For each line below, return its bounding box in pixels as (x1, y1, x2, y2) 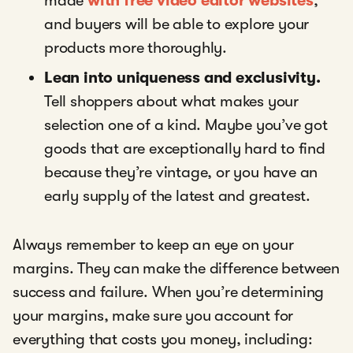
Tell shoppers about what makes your (44, 92, 299, 111)
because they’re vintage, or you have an (44, 163, 318, 182)
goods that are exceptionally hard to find (44, 139, 325, 158)
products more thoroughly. (44, 39, 228, 58)
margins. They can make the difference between (13, 259, 340, 278)
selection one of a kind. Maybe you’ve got (44, 116, 328, 135)
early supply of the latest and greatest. (44, 187, 314, 206)
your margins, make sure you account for (13, 307, 294, 325)
